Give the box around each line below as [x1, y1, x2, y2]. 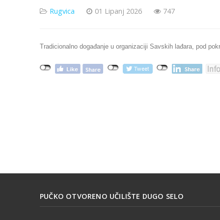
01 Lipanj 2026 [95, 6, 142, 16]
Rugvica [50, 6, 75, 16]
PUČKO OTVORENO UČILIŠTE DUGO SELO [40, 191, 184, 201]
